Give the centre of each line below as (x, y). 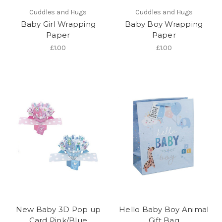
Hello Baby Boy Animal (164, 210)
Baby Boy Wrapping (164, 24)
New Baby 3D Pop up (58, 210)
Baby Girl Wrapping (58, 24)
